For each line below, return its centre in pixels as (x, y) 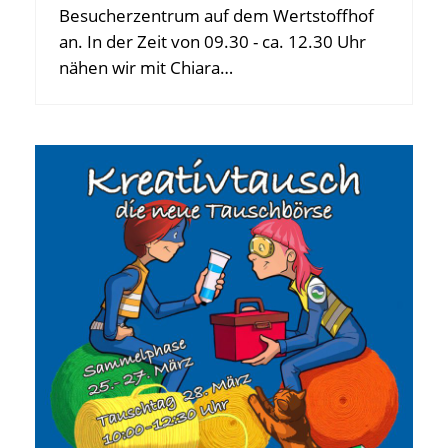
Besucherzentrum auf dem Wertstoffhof (216, 15)
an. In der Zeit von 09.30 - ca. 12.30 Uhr (212, 41)
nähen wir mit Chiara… (146, 67)
